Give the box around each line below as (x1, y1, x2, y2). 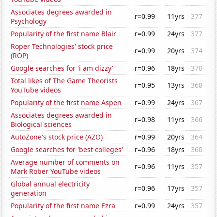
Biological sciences (11, 120, 72, 129)
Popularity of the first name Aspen (11, 98, 122, 108)
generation (11, 188, 47, 198)
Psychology (11, 16, 47, 26)
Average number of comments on (11, 157, 120, 167)
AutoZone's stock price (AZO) (11, 132, 103, 142)
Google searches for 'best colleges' (11, 145, 124, 155)
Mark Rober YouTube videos (11, 167, 101, 176)
